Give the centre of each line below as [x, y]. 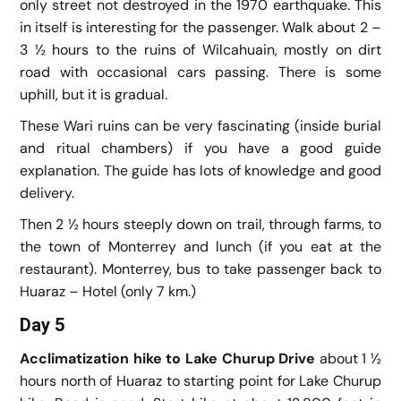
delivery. [47, 192]
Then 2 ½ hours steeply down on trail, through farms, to [200, 224]
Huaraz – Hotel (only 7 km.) [108, 291]
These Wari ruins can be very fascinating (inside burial [200, 125]
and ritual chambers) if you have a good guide [200, 148]
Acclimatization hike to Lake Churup [149, 358]
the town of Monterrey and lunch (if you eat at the [200, 246]
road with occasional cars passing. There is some [200, 72]
